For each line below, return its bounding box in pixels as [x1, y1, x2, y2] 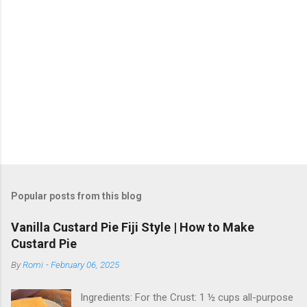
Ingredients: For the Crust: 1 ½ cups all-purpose [80, 291, 294, 304]
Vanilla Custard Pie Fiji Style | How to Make [11, 220, 254, 235]
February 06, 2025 [51, 259, 119, 271]
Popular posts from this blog [11, 191, 142, 202]
